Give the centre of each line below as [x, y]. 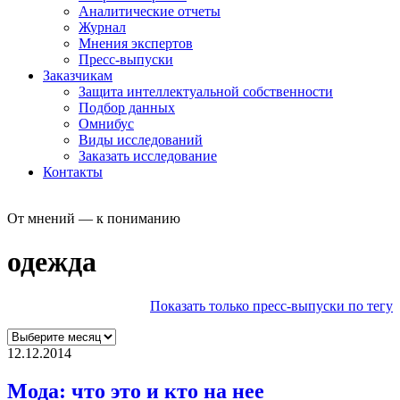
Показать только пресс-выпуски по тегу [271, 305]
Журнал [102, 27]
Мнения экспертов [136, 43]
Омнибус [106, 123]
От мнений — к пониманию [94, 218]
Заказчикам [78, 75]
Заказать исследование [148, 155]
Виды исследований [141, 139]
